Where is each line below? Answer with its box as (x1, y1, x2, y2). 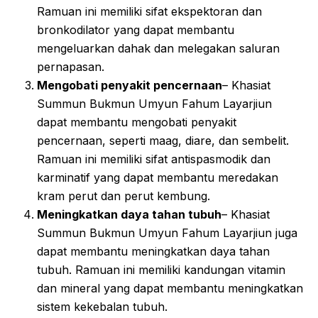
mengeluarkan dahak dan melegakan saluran (37, 40, 280, 55)
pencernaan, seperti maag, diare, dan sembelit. (37, 133, 289, 148)
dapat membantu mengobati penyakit (37, 114, 236, 129)
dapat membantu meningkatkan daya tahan (37, 243, 270, 258)
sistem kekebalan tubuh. (37, 299, 168, 314)
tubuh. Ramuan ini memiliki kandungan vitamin (37, 262, 285, 277)
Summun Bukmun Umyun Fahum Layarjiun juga (37, 225, 297, 240)
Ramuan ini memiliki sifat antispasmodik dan (37, 151, 270, 166)
